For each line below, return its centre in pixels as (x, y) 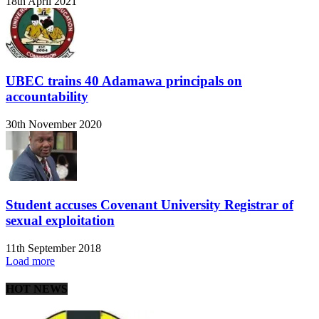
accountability (47, 97)
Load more (30, 261)
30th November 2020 (54, 125)
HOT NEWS (37, 288)
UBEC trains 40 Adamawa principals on (124, 81)
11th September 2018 (53, 248)
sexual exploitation (60, 220)
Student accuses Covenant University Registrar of (150, 204)
